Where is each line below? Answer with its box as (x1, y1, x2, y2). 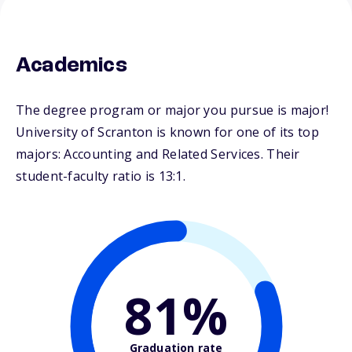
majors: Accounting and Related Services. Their (16, 145, 300, 163)
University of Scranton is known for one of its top (16, 123, 319, 141)
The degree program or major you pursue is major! (16, 101, 329, 119)
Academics (16, 55, 127, 78)
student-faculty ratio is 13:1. (16, 167, 186, 185)
